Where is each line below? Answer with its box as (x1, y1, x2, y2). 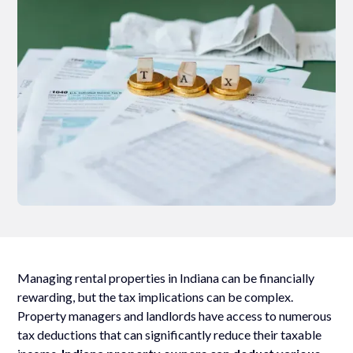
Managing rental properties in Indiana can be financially (17, 269, 315, 285)
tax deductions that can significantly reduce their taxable (17, 326, 322, 342)
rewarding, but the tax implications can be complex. (17, 288, 294, 304)
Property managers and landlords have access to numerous (17, 307, 333, 323)
